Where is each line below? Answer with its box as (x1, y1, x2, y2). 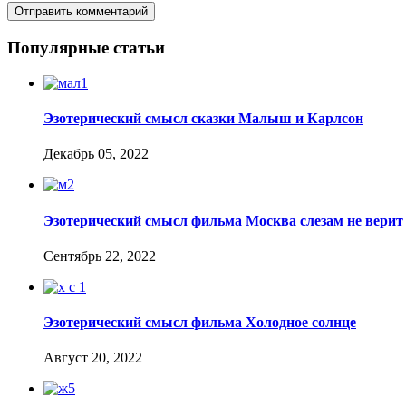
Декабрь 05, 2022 (43, 146, 149, 162)
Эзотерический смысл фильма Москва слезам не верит (43, 212, 403, 228)
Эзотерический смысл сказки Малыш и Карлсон (43, 111, 363, 127)
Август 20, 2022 (43, 350, 142, 366)
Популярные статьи (7, 38, 165, 58)
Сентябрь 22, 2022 (43, 247, 156, 264)
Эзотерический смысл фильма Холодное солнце (43, 314, 356, 331)
